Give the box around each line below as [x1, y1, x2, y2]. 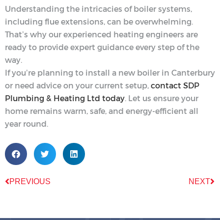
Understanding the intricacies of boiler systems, [5, 3, 192, 14]
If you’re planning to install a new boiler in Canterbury [5, 67, 215, 78]
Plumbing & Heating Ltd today [5, 93, 125, 104]
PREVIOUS [9, 177, 51, 186]
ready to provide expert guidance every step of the [5, 42, 199, 53]
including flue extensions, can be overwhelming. [5, 16, 193, 27]
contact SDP [151, 80, 199, 91]
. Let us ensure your [125, 93, 198, 104]
